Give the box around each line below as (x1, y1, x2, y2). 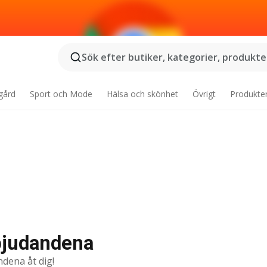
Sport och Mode (30, 88, 93, 100)
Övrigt (192, 88, 216, 100)
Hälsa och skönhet (106, 88, 178, 100)
